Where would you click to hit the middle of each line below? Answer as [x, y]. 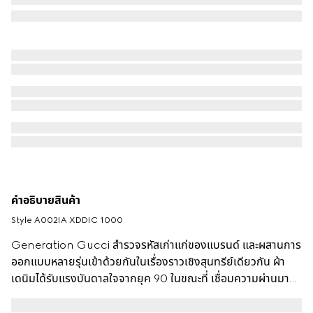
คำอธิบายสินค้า [46, 201]
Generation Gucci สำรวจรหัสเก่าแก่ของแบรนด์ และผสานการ [156, 245]
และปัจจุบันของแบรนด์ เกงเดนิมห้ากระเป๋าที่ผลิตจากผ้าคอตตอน [154, 296]
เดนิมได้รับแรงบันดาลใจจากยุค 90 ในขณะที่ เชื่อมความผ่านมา [150, 279]
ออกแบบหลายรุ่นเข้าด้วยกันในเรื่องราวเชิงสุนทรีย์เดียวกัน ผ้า [148, 262]
